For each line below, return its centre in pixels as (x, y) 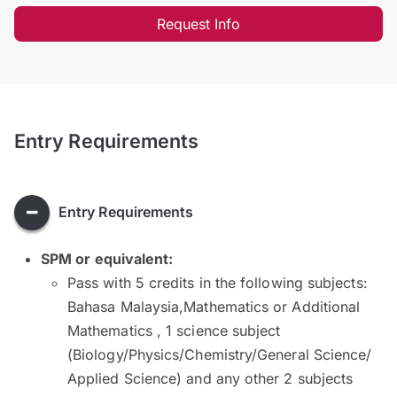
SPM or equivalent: (107, 258)
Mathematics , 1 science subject (174, 330)
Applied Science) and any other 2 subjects (210, 378)
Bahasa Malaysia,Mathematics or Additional (214, 306)
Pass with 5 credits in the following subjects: (218, 282)
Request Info (198, 23)
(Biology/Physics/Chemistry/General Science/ (220, 354)
